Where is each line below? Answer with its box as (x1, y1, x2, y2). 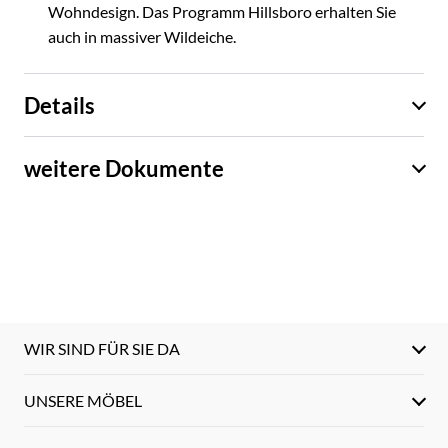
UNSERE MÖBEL (24, 391, 142, 411)
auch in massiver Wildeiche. (48, 27, 236, 47)
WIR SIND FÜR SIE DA (24, 339, 180, 359)
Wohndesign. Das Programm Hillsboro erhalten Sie (48, 2, 396, 22)
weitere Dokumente (24, 154, 224, 182)
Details (24, 91, 95, 119)
